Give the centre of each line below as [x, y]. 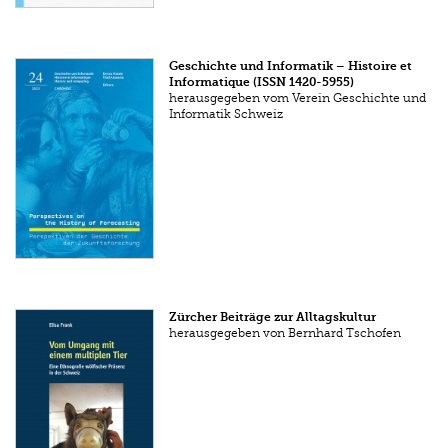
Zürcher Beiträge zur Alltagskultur [273, 317]
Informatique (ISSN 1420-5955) [262, 81]
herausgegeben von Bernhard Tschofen [285, 333]
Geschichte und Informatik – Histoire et [291, 65]
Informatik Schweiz [226, 113]
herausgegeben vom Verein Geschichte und [298, 97]
